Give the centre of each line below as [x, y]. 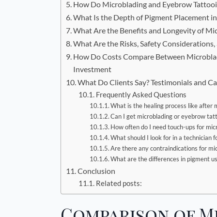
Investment [93, 69]
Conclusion [97, 171]
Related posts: [119, 184]
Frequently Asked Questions [141, 95]
